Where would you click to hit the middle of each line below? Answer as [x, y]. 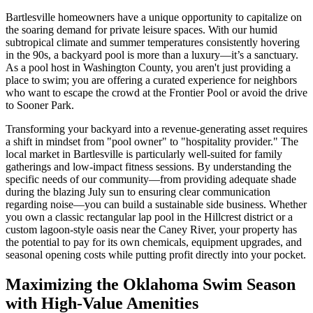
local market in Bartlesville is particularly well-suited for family [144, 154]
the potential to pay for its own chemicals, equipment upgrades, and [154, 242]
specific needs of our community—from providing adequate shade [151, 180]
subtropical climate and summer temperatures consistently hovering [153, 43]
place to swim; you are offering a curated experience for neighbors [151, 80]
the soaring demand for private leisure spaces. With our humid [141, 30]
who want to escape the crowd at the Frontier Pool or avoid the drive [156, 93]
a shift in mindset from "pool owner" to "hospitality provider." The [152, 142]
